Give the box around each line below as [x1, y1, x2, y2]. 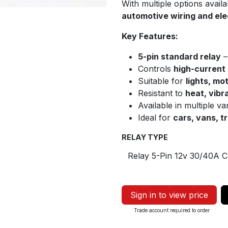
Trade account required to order [134, 207, 210, 213]
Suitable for [138, 76, 186, 86]
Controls [138, 64, 174, 74]
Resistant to [138, 88, 185, 98]
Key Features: [122, 31, 178, 41]
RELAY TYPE [122, 133, 168, 141]
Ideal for [138, 112, 173, 123]
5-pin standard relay [138, 51, 221, 62]
